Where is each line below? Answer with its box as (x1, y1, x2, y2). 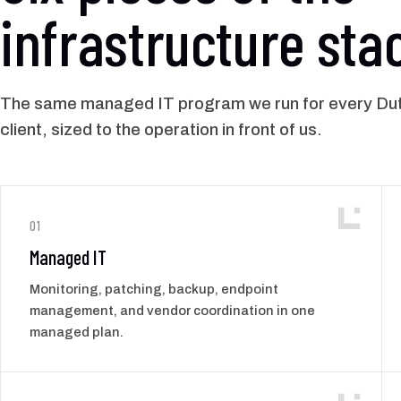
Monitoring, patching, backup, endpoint (30, 281, 278, 296)
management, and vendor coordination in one (30, 303, 315, 318)
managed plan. (30, 324, 124, 339)
